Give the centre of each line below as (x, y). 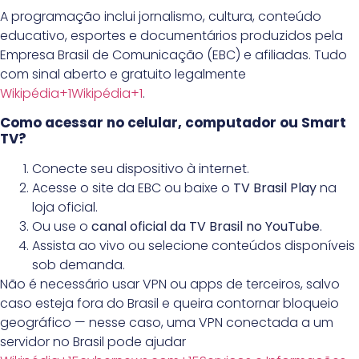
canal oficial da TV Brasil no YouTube (206, 227)
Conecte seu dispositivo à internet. (141, 169)
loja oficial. (65, 208)
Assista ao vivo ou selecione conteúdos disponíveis (194, 246)
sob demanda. (79, 265)
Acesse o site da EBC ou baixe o (133, 188)
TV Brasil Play (275, 188)
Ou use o (62, 227)
